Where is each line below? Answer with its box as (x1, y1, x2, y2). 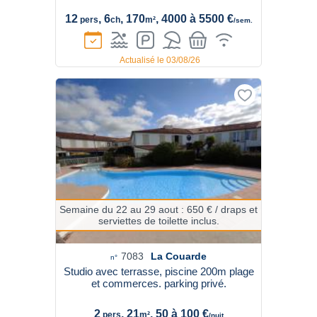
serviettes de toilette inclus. (98, 215, 219, 226)
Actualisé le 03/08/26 (120, 55, 200, 65)
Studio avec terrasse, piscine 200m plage (63, 265, 254, 277)
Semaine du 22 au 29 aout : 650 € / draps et (59, 204, 258, 215)
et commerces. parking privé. (91, 277, 226, 289)
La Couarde (151, 250, 207, 262)
